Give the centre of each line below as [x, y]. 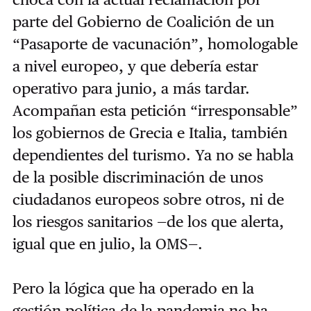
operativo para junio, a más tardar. [131, 88]
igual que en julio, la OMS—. [107, 243]
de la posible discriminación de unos [137, 177]
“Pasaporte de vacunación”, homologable [155, 43]
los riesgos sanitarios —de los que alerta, [148, 221]
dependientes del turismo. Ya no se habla [153, 154]
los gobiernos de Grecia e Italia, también [150, 132]
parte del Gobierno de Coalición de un [143, 21]
